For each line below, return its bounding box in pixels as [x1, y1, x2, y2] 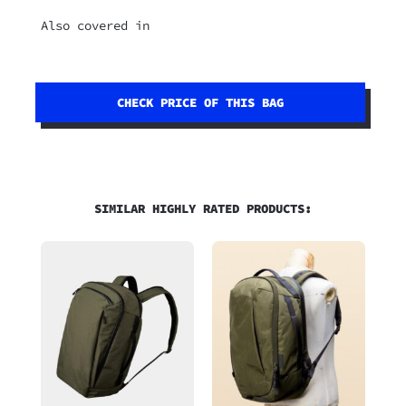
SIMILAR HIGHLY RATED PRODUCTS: [93, 199, 312, 217]
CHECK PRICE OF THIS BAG [116, 94, 284, 111]
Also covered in [40, 17, 150, 34]
